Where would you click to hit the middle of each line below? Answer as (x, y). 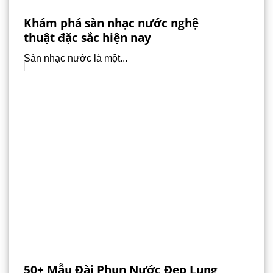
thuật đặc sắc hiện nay (87, 37)
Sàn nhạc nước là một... (76, 58)
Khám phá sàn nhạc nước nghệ (111, 23)
